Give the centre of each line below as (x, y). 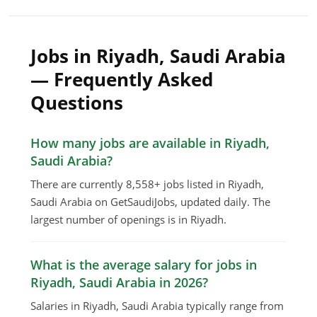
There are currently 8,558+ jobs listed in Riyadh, (148, 184)
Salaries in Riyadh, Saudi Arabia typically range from (157, 306)
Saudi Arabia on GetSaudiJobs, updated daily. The (151, 202)
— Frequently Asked (122, 80)
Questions (77, 103)
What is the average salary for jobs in (144, 265)
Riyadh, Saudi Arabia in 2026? (120, 283)
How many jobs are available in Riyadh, (150, 143)
